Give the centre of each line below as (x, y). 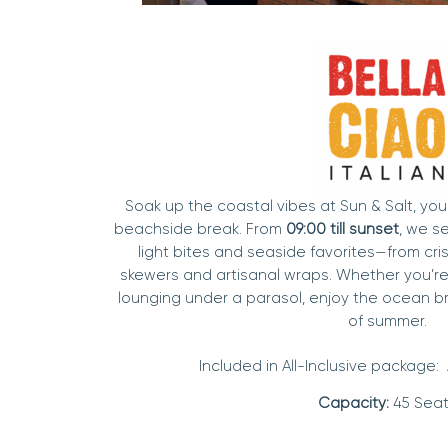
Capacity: (353, 402)
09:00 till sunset (342, 228)
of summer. (387, 320)
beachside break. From (199, 228)
